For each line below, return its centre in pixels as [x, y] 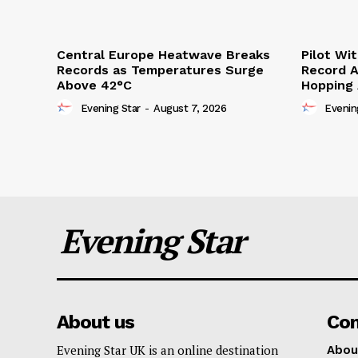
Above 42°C [94, 86]
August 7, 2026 [190, 109]
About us [95, 322]
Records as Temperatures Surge [160, 70]
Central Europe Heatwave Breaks [163, 55]
